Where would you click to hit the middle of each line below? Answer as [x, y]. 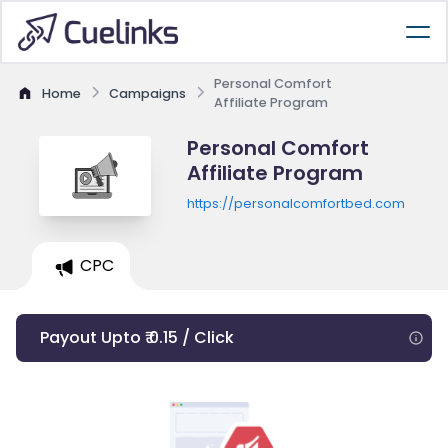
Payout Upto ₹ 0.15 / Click [137, 337]
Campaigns [147, 93]
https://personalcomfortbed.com [295, 203]
